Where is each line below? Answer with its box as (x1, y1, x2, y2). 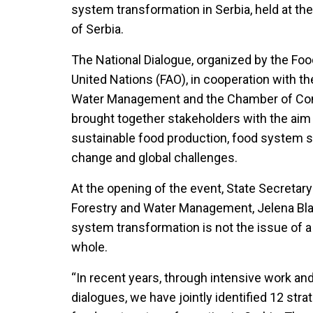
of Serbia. (71, 22, 126, 36)
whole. (71, 240, 110, 254)
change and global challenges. (71, 150, 238, 165)
